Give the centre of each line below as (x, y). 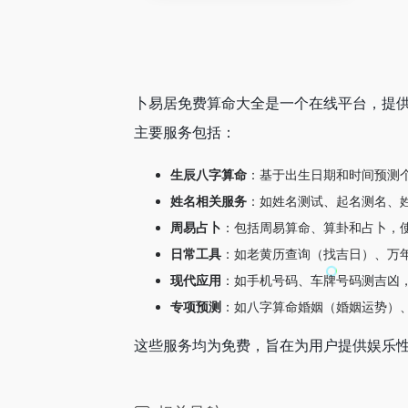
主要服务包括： (185, 132)
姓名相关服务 (209, 201)
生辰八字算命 (209, 174)
